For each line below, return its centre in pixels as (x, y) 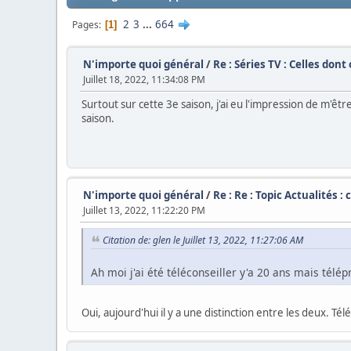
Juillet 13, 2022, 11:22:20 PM (144, 210)
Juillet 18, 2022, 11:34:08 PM (144, 80)
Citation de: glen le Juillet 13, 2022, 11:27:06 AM (203, 240)
